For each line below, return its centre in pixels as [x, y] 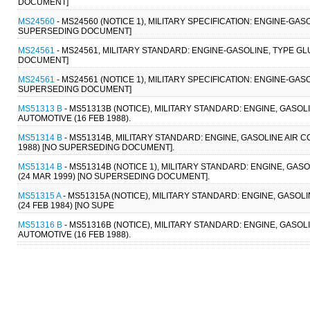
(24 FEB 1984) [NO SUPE [66, 205]
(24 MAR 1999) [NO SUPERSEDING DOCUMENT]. [114, 176]
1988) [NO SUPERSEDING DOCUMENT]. [96, 147]
